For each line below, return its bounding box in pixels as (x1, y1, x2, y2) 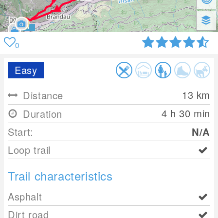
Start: (8, 125, 34, 139)
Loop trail (8, 143, 51, 157)
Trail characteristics (8, 167, 113, 184)
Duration (19, 107, 63, 121)
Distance (19, 88, 64, 102)
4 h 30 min (161, 106, 210, 120)
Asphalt (8, 189, 42, 203)
